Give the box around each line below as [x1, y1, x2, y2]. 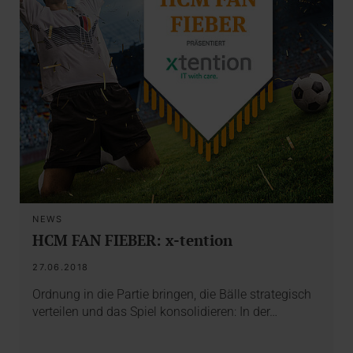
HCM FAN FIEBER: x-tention [32, 229, 233, 250]
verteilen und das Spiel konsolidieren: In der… [32, 303, 278, 319]
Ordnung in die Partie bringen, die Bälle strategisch [32, 286, 312, 302]
